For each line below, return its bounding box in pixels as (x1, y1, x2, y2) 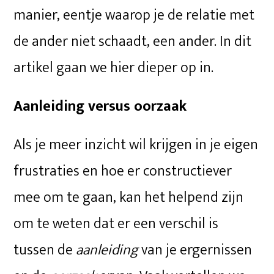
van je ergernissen (138, 237, 253, 262)
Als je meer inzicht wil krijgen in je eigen (13, 132, 259, 157)
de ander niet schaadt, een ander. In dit (13, 29, 252, 54)
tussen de (13, 237, 76, 262)
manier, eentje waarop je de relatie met (13, 2, 255, 28)
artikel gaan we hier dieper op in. (13, 55, 214, 80)
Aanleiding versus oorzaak (13, 94, 187, 119)
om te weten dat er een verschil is (13, 211, 219, 236)
